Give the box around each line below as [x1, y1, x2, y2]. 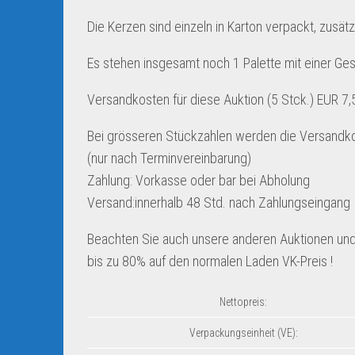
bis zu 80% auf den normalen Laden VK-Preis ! [87, 253, 333, 269]
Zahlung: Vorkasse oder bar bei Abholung [87, 172, 310, 189]
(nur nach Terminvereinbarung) [87, 150, 251, 166]
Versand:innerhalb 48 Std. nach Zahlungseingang [87, 194, 350, 211]
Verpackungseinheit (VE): [189, 326, 298, 339]
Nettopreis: [219, 296, 267, 308]
